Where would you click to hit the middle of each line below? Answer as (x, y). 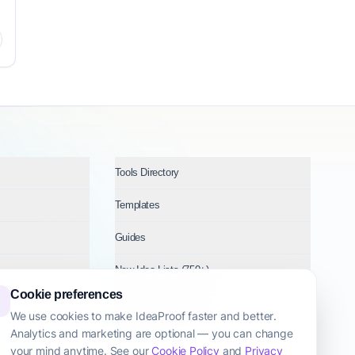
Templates (137, 205)
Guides (130, 237)
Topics (129, 335)
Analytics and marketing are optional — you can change (152, 333)
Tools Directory (147, 172)
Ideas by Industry (152, 302)
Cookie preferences (67, 294)
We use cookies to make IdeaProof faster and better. (144, 316)
